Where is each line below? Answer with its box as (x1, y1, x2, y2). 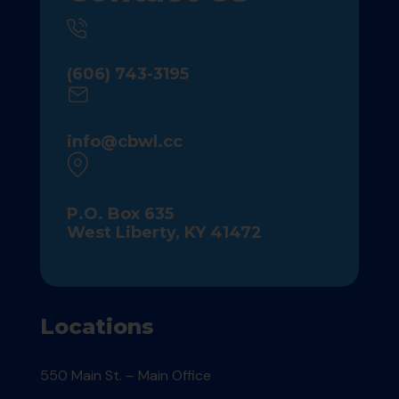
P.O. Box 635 (66, 204, 174, 224)
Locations (39, 313, 154, 340)
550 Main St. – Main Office (39, 366, 211, 386)
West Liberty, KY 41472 (66, 223, 262, 243)
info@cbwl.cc (66, 132, 183, 152)
